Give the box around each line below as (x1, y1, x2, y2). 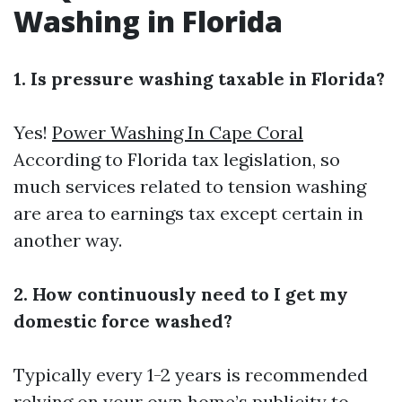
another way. (13, 229, 122, 251)
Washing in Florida (13, 2, 283, 40)
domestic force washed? (13, 310, 232, 332)
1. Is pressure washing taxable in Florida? (13, 67, 385, 90)
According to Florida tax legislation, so (13, 148, 340, 170)
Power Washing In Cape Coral (52, 121, 303, 144)
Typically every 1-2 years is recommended (13, 363, 368, 386)
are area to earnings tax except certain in (13, 202, 363, 224)
